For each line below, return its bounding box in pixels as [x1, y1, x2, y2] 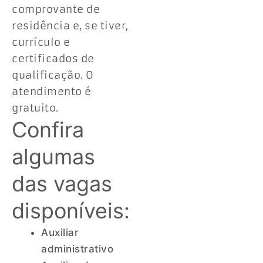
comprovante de [12, 2, 100, 16]
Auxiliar [41, 226, 79, 238]
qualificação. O [12, 68, 94, 82]
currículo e [12, 35, 70, 49]
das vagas [12, 170, 112, 197]
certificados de [12, 52, 95, 65]
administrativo [41, 242, 113, 255]
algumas [12, 143, 95, 170]
